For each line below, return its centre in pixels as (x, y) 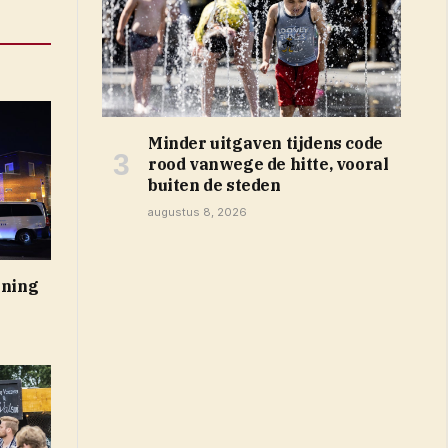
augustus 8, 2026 (197, 211)
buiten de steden (214, 184)
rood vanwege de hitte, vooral (268, 163)
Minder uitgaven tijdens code (265, 142)
